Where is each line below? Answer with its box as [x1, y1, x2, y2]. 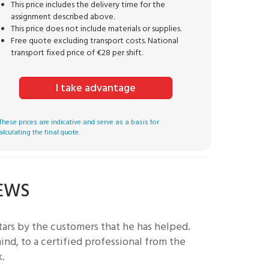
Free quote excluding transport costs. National [11, 35, 179, 47]
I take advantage [55, 80, 136, 95]
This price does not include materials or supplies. [11, 23, 182, 35]
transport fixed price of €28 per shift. [11, 47, 144, 59]
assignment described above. [11, 11, 115, 23]
